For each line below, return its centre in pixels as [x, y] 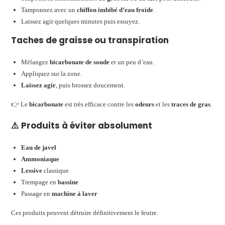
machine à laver [75, 193]
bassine [68, 182]
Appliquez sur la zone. [52, 73]
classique [56, 170]
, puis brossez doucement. [91, 85]
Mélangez [36, 62]
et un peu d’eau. [132, 62]
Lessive [32, 170]
